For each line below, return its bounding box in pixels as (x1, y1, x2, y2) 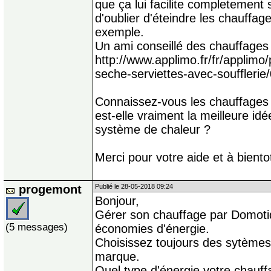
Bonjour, (95, 194, 139, 208)
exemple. (95, 25, 144, 39)
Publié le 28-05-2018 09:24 (95, 183, 173, 191)
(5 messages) (5, 221, 68, 233)
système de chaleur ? (95, 123, 211, 137)
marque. (95, 250, 140, 264)
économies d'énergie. (95, 222, 209, 236)
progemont (19, 183, 82, 197)
